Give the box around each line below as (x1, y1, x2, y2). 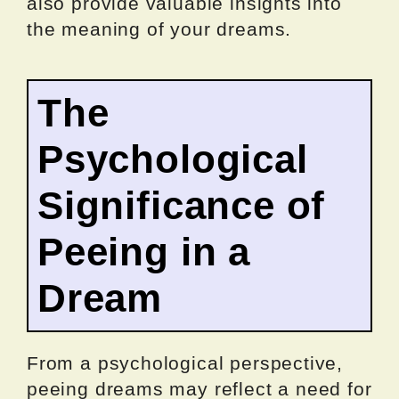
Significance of (37, 183, 326, 227)
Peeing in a (37, 229, 251, 273)
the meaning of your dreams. (27, 18, 292, 39)
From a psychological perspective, (27, 352, 344, 373)
